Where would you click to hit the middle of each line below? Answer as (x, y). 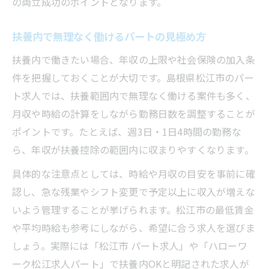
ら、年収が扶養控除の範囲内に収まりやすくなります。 (133, 149)
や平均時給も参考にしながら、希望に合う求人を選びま (134, 227)
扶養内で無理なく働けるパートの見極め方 (109, 36)
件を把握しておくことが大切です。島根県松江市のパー (133, 77)
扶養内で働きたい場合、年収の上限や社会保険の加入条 (134, 59)
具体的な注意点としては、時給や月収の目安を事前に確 (134, 173)
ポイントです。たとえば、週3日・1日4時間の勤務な (127, 131)
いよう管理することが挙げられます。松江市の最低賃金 (133, 209)
